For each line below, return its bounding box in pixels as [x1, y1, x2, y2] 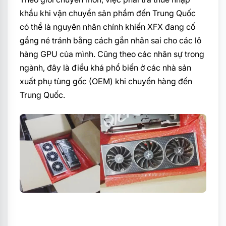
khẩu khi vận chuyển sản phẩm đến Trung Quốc [20, 8, 196, 18]
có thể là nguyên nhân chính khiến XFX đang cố [20, 21, 195, 32]
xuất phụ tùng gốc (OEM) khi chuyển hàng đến [20, 76, 192, 86]
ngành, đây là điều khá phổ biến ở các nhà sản [20, 62, 191, 73]
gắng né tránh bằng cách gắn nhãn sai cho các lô [20, 35, 201, 45]
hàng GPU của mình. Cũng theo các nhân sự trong [20, 48, 204, 59]
